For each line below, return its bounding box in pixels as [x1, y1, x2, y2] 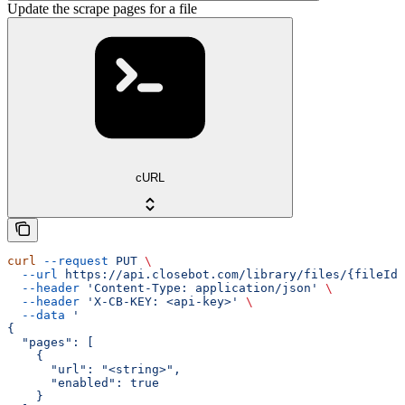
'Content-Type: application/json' [80, 280, 318, 295]
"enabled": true [7, 375, 159, 390]
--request [36, 253, 108, 268]
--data [7, 307, 65, 322]
